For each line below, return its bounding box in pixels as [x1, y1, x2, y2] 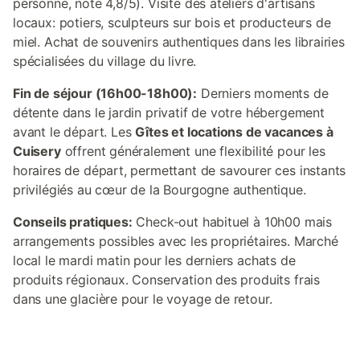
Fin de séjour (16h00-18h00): [13, 85, 198, 101]
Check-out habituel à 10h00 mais [132, 214, 333, 230]
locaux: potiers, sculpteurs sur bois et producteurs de [13, 14, 331, 31]
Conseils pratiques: [13, 214, 133, 230]
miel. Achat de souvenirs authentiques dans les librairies [13, 34, 345, 50]
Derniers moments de [197, 85, 329, 101]
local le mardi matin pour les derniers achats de [13, 252, 296, 268]
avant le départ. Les [13, 124, 136, 140]
